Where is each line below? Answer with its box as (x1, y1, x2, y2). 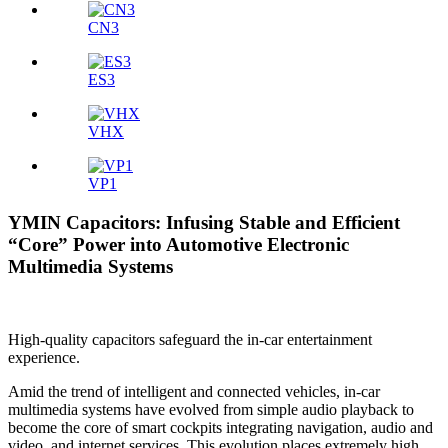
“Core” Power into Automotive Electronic (8, 234, 349, 256)
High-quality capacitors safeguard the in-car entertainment (8, 330, 372, 348)
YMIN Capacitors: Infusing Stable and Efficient (8, 212, 400, 234)
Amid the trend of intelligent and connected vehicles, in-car (8, 382, 380, 400)
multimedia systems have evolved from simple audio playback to (8, 400, 414, 418)
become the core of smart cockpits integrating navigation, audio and (8, 418, 433, 436)
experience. (8, 348, 80, 366)
